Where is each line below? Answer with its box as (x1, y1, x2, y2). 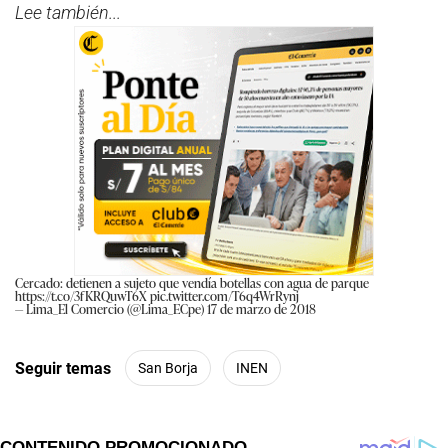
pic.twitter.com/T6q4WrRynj (150, 286, 299, 306)
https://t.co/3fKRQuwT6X (15, 286, 147, 306)
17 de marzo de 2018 (207, 299, 316, 319)
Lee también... (15, 2, 121, 24)
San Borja (138, 359, 198, 376)
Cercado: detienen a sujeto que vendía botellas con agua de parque (15, 273, 369, 293)
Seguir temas (15, 358, 111, 378)
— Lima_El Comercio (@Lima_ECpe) (15, 299, 207, 319)
